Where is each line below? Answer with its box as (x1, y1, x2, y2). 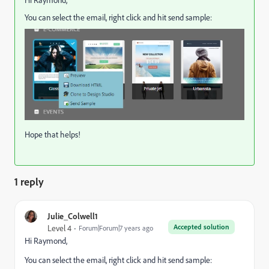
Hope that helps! (25, 128, 80, 140)
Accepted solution (174, 222, 229, 231)
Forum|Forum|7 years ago (79, 223, 153, 232)
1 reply (14, 174, 44, 188)
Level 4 (47, 222, 71, 234)
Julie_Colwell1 (47, 210, 98, 221)
